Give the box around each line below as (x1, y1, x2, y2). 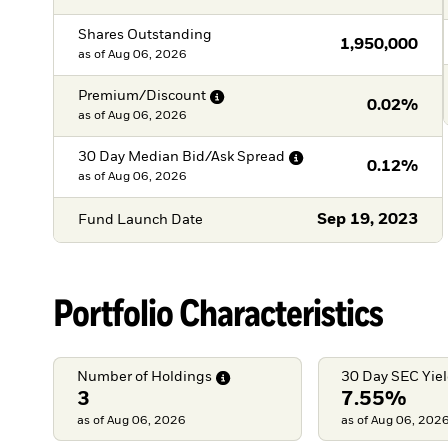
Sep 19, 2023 (317, 212, 419, 229)
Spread (236, 150, 285, 165)
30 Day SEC (341, 370, 420, 385)
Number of (76, 370, 148, 385)
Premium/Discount (77, 89, 206, 104)
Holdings (150, 370, 212, 385)
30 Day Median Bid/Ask (77, 150, 234, 165)
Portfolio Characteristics (53, 289, 384, 336)
